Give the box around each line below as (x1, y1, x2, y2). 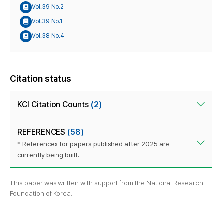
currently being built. (17, 150, 79, 159)
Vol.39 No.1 (32, 18, 62, 25)
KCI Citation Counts (17, 99, 91, 109)
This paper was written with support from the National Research (10, 178, 203, 187)
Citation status (10, 73, 71, 84)
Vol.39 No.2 (32, 3, 64, 11)
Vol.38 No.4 (32, 32, 64, 40)
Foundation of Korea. (10, 189, 72, 197)
